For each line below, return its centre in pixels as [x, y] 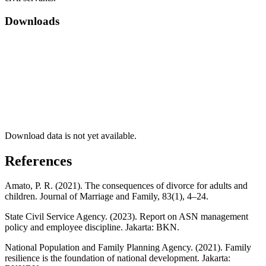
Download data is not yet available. [71, 135]
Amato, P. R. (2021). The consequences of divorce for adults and [126, 186]
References [38, 161]
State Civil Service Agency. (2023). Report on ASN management [126, 217]
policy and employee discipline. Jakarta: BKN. [92, 227]
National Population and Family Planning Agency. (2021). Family [128, 248]
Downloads [32, 21]
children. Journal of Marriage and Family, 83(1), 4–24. [107, 197]
